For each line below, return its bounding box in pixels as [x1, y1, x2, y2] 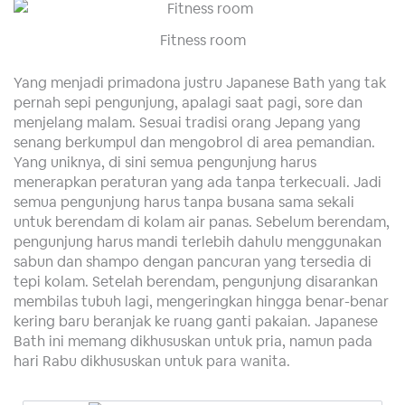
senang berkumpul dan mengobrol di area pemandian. [14, 131, 375, 152]
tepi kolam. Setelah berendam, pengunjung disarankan [14, 270, 378, 291]
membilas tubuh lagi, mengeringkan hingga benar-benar [14, 290, 389, 311]
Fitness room [159, 30, 246, 51]
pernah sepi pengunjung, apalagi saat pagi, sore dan [14, 91, 363, 112]
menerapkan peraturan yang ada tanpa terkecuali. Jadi [14, 171, 381, 192]
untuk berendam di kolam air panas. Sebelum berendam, [14, 211, 390, 231]
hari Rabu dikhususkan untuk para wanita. [14, 350, 290, 371]
